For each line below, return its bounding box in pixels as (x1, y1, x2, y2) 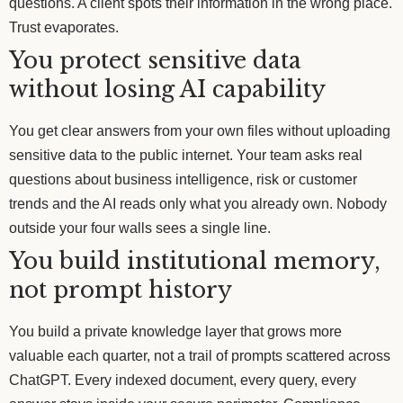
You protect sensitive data (9, 46, 301, 75)
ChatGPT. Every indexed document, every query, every (9, 372, 356, 388)
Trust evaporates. (9, 19, 119, 35)
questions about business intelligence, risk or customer (9, 171, 357, 187)
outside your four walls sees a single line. (9, 219, 271, 236)
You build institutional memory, (9, 246, 381, 275)
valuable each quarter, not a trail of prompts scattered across (9, 347, 390, 363)
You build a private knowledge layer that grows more (9, 323, 342, 339)
